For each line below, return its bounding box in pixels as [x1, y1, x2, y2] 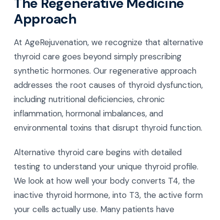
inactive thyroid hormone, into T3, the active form [14, 189, 203, 200]
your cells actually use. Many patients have [14, 203, 174, 215]
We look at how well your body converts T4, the [14, 175, 195, 186]
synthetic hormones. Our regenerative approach [14, 65, 196, 77]
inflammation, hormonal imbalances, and [14, 108, 163, 119]
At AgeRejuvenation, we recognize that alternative [14, 37, 203, 48]
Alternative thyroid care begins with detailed [14, 146, 182, 158]
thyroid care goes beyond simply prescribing [14, 51, 182, 62]
